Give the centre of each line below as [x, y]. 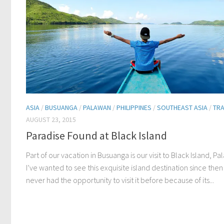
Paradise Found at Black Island [96, 136]
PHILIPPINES [134, 107]
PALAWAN [97, 107]
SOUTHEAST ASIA [182, 107]
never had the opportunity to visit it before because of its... [120, 180]
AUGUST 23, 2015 [51, 119]
